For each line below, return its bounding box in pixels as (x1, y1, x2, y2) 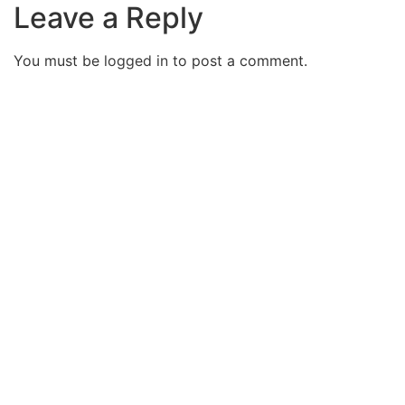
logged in (104, 52, 168, 71)
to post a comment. (168, 52, 307, 71)
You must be (14, 52, 104, 71)
